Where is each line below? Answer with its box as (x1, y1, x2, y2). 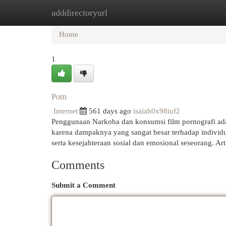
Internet (53, 107, 78, 115)
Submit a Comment (51, 181, 116, 189)
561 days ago (89, 107, 131, 115)
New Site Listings (101, 9, 156, 17)
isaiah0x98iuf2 (133, 107, 180, 115)
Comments (51, 158, 104, 172)
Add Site (171, 9, 198, 17)
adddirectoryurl (51, 8, 107, 18)
